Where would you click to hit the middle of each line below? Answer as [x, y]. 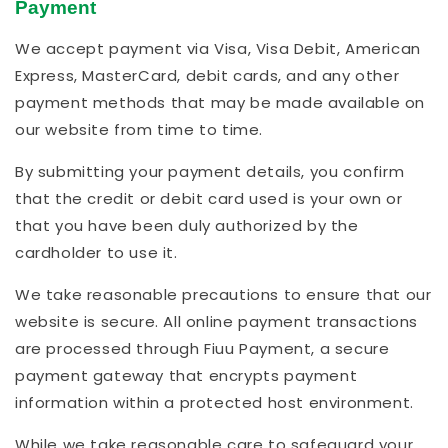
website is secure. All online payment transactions [217, 322]
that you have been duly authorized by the [187, 226]
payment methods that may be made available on [220, 103]
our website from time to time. [139, 130]
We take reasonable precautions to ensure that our [223, 295]
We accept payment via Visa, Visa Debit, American [218, 49]
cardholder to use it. [96, 253]
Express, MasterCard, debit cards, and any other [207, 76]
